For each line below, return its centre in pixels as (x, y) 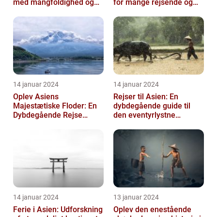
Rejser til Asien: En (146, 96)
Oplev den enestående (152, 209)
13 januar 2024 (136, 197)
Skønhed (28, 133)
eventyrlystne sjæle (147, 11)
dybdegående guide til (152, 106)
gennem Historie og (47, 124)
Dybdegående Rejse (48, 115)
